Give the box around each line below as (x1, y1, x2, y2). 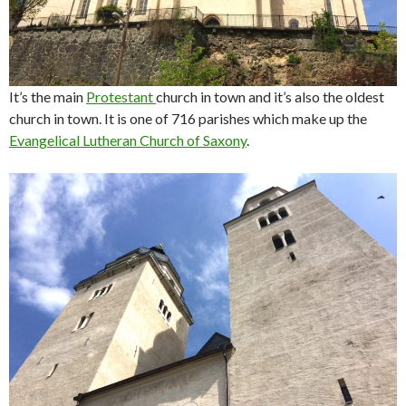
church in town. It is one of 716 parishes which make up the (9, 110, 367, 128)
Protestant (86, 88, 156, 106)
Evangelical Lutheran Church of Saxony (9, 131, 246, 150)
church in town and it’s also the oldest (156, 88, 384, 106)
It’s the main (9, 88, 86, 106)
